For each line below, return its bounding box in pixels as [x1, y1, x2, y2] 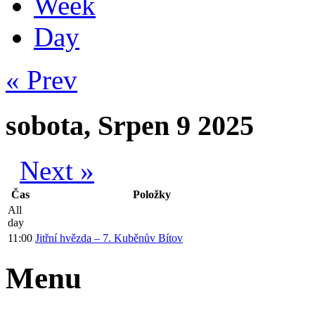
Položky [132, 188, 171, 201]
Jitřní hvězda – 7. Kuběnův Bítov [35, 232, 183, 245]
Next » [20, 155, 94, 186]
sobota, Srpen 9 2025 [6, 109, 254, 141]
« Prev [6, 64, 77, 95]
